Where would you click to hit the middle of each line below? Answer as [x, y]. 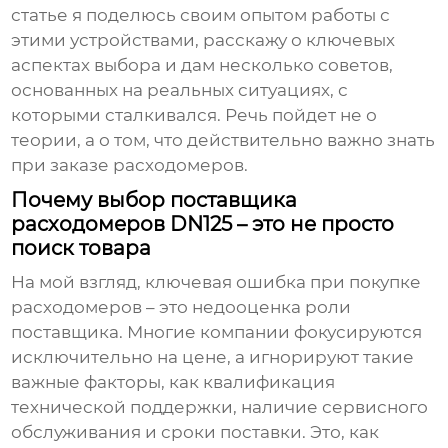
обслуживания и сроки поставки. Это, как [195, 432]
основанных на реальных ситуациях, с [180, 90]
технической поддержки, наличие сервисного [220, 407]
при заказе [62, 165]
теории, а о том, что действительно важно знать [223, 140]
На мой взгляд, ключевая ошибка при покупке [216, 282]
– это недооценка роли [247, 307]
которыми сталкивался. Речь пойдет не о [194, 115]
